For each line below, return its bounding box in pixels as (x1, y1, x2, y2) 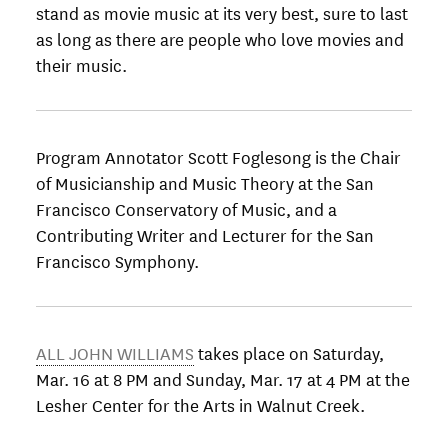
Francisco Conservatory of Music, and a (36, 196, 337, 222)
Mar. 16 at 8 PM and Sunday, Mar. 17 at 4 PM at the (36, 366, 410, 392)
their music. (36, 52, 127, 78)
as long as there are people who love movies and (36, 26, 404, 52)
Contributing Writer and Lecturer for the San (36, 222, 374, 248)
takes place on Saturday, (194, 340, 384, 366)
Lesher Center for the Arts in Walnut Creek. (36, 392, 365, 418)
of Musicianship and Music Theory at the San (36, 170, 374, 196)
